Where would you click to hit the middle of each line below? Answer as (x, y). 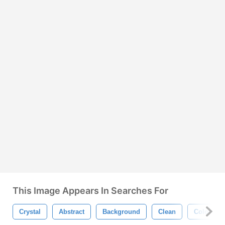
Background (121, 211)
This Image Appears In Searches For (90, 190)
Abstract (72, 211)
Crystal (30, 211)
